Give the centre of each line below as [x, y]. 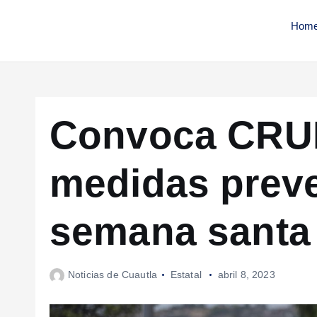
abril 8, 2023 [246, 275]
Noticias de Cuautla [113, 275]
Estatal [186, 275]
